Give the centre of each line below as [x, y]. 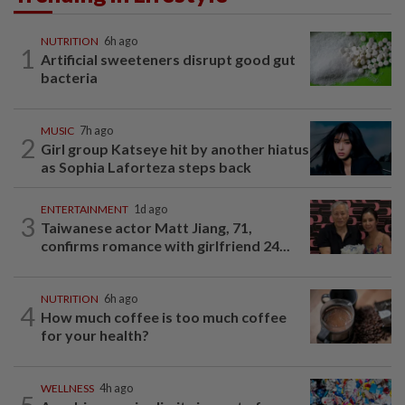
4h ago [116, 388]
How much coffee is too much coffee [164, 316]
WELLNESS [67, 388]
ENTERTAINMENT [85, 209]
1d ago [151, 209]
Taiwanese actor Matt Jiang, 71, [146, 227]
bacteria [71, 77]
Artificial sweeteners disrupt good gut [168, 59]
